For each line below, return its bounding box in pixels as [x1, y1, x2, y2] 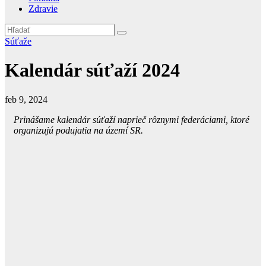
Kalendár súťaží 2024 [5, 59, 180, 81]
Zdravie [28, 4, 58, 14]
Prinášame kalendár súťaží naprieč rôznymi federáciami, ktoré [14, 114, 249, 125]
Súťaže [5, 36, 31, 46]
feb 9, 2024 [5, 94, 47, 104]
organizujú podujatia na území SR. [14, 125, 143, 135]
